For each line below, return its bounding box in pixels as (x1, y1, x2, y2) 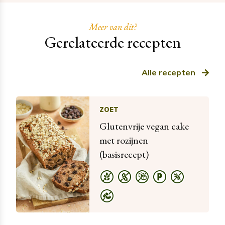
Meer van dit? (88, 21, 137, 33)
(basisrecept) (99, 147, 149, 161)
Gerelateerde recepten (44, 31, 181, 53)
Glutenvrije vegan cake (99, 119, 189, 133)
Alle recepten (142, 67, 195, 77)
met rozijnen (99, 133, 148, 147)
